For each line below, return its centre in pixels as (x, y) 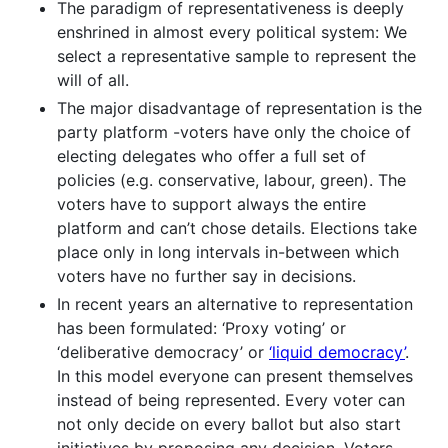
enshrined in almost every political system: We (232, 31)
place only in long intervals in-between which (228, 251)
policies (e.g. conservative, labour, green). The (231, 179)
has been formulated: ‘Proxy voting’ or (201, 327)
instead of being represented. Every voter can (231, 399)
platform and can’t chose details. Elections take (237, 227)
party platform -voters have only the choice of (234, 131)
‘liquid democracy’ (337, 351)
